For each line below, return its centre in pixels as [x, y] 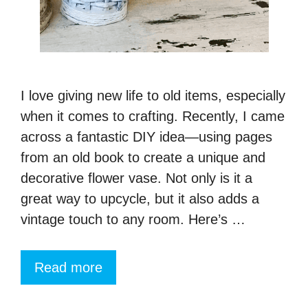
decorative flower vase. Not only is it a [136, 178]
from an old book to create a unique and [143, 158]
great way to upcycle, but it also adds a [140, 199]
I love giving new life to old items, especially [153, 96]
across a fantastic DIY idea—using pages [146, 137]
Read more [68, 268]
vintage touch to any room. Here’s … [133, 220]
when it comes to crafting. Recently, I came [153, 117]
